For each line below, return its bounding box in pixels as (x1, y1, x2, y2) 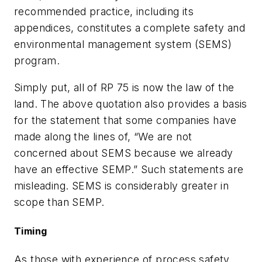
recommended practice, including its (14, 5, 194, 18)
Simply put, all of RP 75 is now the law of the (14, 81, 235, 94)
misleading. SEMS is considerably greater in (14, 179, 229, 192)
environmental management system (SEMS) (14, 38, 232, 51)
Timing (14, 225, 47, 237)
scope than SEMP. (14, 195, 105, 208)
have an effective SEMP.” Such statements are (14, 163, 244, 175)
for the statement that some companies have (14, 113, 237, 126)
